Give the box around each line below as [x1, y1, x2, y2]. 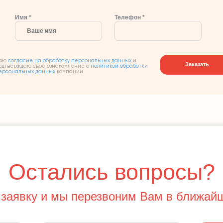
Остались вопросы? [8, 159, 215, 185]
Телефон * [114, 14, 145, 20]
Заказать [185, 61, 209, 68]
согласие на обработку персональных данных [8, 58, 131, 63]
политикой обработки [91, 63, 148, 69]
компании [55, 69, 83, 74]
